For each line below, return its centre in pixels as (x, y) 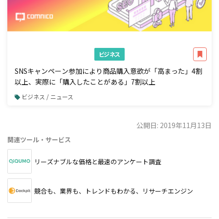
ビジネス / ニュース (48, 96)
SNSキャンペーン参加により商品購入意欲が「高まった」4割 (109, 71)
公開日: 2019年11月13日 (174, 125)
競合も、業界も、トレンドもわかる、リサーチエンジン (114, 191)
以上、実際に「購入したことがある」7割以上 (85, 82)
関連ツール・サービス (39, 139)
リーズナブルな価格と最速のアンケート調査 (98, 161)
